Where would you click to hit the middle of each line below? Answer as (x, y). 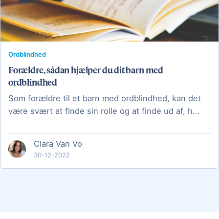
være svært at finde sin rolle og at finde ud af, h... (104, 111)
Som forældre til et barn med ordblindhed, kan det (105, 99)
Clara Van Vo (58, 144)
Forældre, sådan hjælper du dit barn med (86, 70)
